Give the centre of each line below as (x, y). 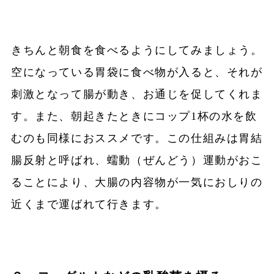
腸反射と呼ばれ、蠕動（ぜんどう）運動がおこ (137, 161)
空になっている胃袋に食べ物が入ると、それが (137, 72)
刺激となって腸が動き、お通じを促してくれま (137, 94)
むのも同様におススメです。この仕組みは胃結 (137, 139)
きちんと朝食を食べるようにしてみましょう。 (137, 50)
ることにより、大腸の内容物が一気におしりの (137, 183)
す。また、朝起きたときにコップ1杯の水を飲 (134, 117)
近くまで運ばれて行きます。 (89, 205)
